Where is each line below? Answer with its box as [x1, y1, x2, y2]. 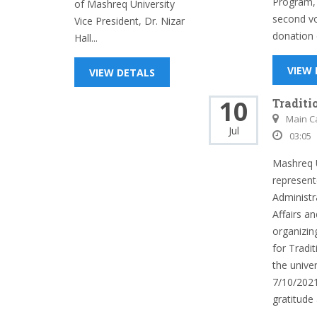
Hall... [74, 31, 98, 45]
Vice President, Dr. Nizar [74, 14, 185, 28]
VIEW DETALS [89, 66, 155, 79]
